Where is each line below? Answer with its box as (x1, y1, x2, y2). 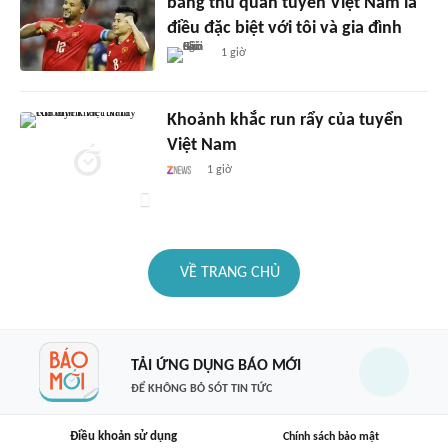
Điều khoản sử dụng (69, 430, 177, 444)
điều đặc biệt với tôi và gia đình (166, 19, 402, 39)
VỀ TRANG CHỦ (180, 265, 280, 282)
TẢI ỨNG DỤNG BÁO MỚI (130, 357, 301, 374)
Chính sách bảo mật (283, 430, 379, 443)
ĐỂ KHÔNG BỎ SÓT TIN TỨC (130, 382, 272, 395)
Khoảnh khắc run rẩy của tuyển (166, 111, 403, 131)
